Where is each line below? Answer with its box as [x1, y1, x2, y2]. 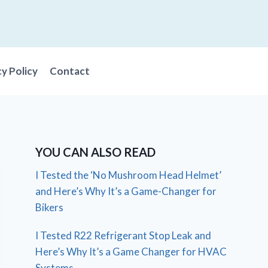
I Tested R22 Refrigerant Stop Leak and [35, 229, 212, 242]
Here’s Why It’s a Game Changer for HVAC [35, 245, 227, 258]
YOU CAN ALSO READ [35, 144, 156, 159]
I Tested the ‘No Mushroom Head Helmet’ [35, 168, 222, 181]
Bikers [35, 200, 64, 214]
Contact [50, 65, 90, 78]
